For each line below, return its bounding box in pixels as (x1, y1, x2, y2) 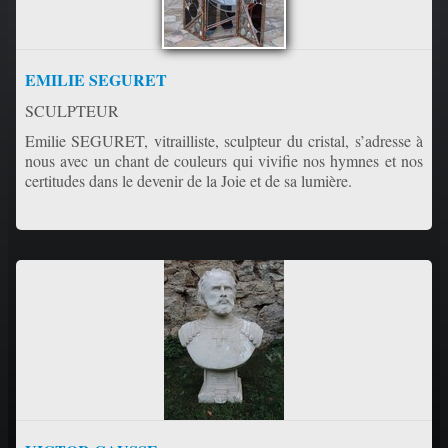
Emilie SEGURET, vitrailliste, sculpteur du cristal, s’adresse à (25, 129, 423, 151)
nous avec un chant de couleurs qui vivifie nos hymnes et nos (25, 149, 423, 171)
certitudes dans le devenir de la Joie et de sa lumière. (25, 169, 352, 191)
